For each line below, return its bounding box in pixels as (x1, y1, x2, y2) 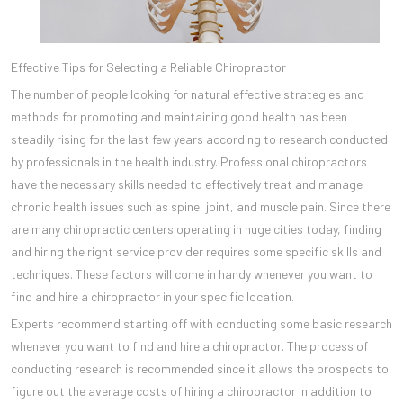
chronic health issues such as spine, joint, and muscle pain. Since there (11, 198, 390, 214)
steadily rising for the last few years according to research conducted (11, 130, 388, 147)
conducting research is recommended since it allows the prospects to (11, 360, 389, 376)
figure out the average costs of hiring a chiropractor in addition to (11, 382, 372, 399)
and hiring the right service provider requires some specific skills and (11, 243, 381, 259)
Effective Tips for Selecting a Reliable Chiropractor (11, 58, 286, 75)
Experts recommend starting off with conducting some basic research (11, 315, 392, 331)
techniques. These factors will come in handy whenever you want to (11, 265, 372, 282)
